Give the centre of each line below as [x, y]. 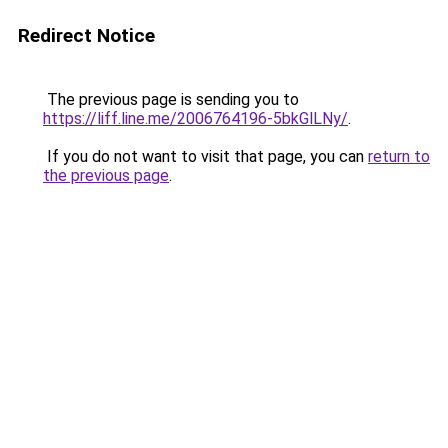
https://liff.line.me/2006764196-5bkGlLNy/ [195, 118]
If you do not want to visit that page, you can [205, 156]
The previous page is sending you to [171, 99]
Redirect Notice [86, 35]
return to [399, 156]
